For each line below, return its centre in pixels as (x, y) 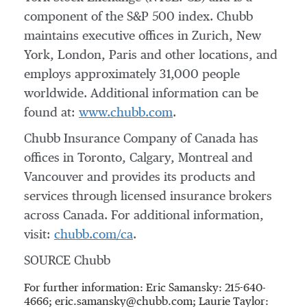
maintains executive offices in (108, 36)
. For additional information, (184, 216)
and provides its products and (170, 177)
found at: (51, 113)
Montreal (203, 158)
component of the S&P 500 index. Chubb (138, 17)
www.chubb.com (126, 113)
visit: (39, 235)
